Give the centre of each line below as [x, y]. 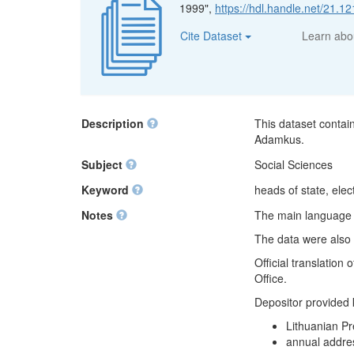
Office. [271, 278]
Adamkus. [279, 139]
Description [114, 123]
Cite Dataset [213, 36]
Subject [104, 164]
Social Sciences [294, 164]
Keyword [107, 190]
